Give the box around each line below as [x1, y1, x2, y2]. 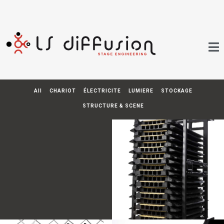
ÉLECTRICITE [83, 87, 121, 93]
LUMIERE [128, 87, 153, 93]
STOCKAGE [161, 87, 192, 93]
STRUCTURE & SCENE [82, 102, 144, 108]
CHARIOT [49, 87, 76, 93]
